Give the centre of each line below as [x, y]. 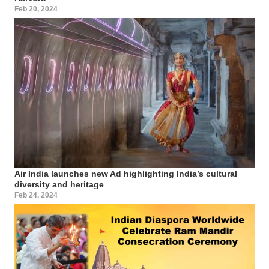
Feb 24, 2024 [36, 195]
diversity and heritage [59, 184]
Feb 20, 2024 [36, 9]
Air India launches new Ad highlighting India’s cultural [126, 173]
